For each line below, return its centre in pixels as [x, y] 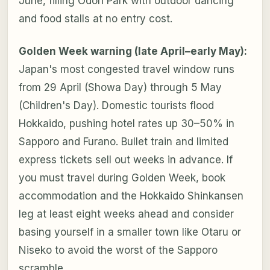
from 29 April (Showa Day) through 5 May [120, 87]
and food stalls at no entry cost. [95, 18]
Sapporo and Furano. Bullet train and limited [123, 141]
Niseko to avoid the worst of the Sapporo [118, 250]
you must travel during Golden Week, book [122, 177]
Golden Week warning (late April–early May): [133, 51]
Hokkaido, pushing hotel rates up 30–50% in [126, 123]
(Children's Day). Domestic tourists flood [116, 105]
